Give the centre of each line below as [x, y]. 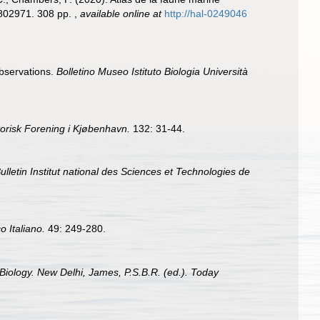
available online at [121, 13]
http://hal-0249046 [206, 13]
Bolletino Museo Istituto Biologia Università [152, 71]
